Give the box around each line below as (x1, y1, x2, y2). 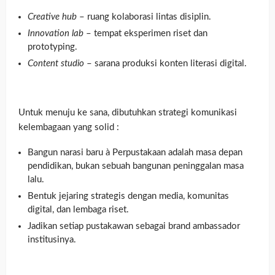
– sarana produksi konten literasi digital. (84, 58, 247, 68)
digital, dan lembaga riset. (28, 204, 129, 214)
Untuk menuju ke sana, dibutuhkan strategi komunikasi (18, 107, 237, 117)
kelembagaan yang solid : (18, 122, 119, 132)
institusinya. (28, 234, 76, 244)
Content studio (28, 58, 84, 68)
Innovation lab (28, 28, 83, 38)
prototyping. (28, 42, 77, 52)
